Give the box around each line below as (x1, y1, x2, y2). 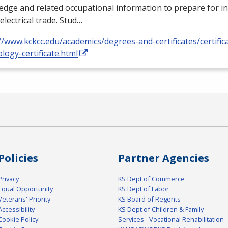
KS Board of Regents (118, 194, 181, 204)
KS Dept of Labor (118, 184, 169, 194)
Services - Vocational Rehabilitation (118, 215, 224, 224)
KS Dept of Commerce (118, 174, 185, 184)
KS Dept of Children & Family (118, 205, 204, 214)
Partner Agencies (118, 151, 209, 165)
